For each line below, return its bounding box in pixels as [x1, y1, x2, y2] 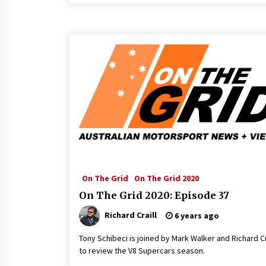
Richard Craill [104, 209, 157, 220]
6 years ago [173, 210, 219, 221]
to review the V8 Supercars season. [79, 245, 205, 256]
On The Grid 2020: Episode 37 [79, 189, 229, 201]
